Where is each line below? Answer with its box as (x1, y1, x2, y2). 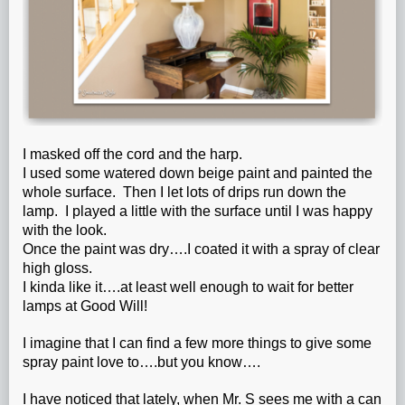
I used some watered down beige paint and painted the (23, 165, 372, 182)
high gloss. (23, 260, 92, 277)
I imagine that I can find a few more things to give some (23, 335, 372, 352)
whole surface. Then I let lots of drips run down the (23, 184, 346, 201)
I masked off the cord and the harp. (23, 146, 242, 163)
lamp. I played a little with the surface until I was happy (23, 203, 372, 220)
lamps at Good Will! (23, 298, 147, 315)
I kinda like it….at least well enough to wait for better (23, 279, 353, 296)
